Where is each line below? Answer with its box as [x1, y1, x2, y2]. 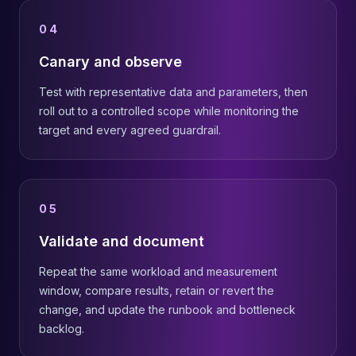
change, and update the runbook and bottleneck [39, 303, 296, 316]
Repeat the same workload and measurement [39, 265, 277, 278]
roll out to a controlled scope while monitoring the [39, 104, 299, 118]
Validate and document [39, 233, 204, 250]
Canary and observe [39, 53, 182, 70]
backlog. [39, 322, 84, 335]
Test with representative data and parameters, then [39, 85, 308, 99]
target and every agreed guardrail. [39, 123, 221, 137]
